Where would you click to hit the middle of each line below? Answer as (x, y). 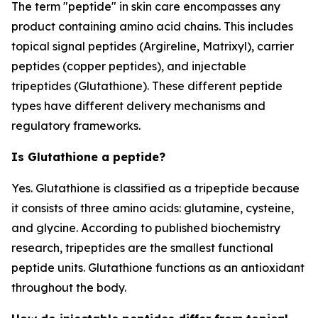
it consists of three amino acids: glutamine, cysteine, (153, 208)
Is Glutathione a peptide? (88, 157)
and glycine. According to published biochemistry (146, 228)
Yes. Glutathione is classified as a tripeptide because (155, 188)
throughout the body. (69, 287)
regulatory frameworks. (76, 126)
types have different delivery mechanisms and (138, 106)
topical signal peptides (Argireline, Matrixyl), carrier (153, 46)
